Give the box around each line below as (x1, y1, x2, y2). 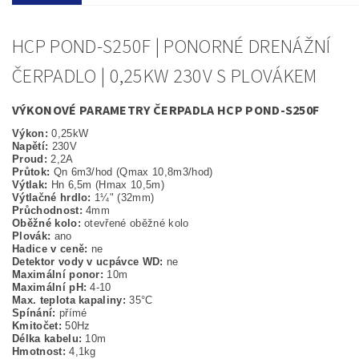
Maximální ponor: (12, 268, 107, 281)
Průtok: (12, 166, 50, 179)
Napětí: (12, 140, 49, 153)
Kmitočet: (12, 320, 66, 333)
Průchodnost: (12, 204, 87, 217)
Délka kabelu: (12, 333, 86, 345)
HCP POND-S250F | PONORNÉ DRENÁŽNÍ (12, 33, 331, 62)
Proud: (12, 153, 47, 166)
